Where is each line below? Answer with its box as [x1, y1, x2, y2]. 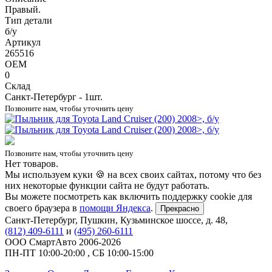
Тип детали [5, 15, 52, 25]
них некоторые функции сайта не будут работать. [5, 180, 209, 191]
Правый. [5, 4, 41, 15]
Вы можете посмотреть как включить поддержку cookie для [5, 191, 252, 202]
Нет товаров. [5, 158, 58, 169]
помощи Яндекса [80, 202, 151, 213]
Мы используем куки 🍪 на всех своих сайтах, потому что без [5, 169, 261, 180]
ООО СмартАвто [5, 236, 76, 247]
